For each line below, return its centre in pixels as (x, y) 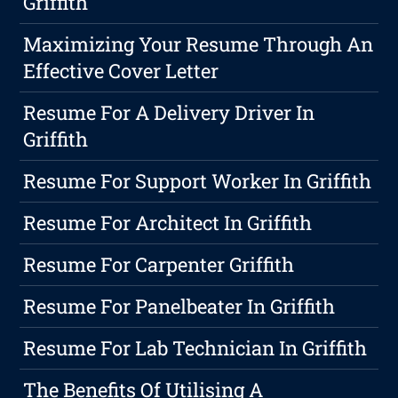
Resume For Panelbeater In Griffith (179, 306)
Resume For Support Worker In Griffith (198, 181)
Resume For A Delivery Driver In (169, 113)
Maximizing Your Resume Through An (199, 44)
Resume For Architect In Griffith (168, 223)
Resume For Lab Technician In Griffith (195, 348)
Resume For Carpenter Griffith (159, 265)
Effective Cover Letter (121, 71)
